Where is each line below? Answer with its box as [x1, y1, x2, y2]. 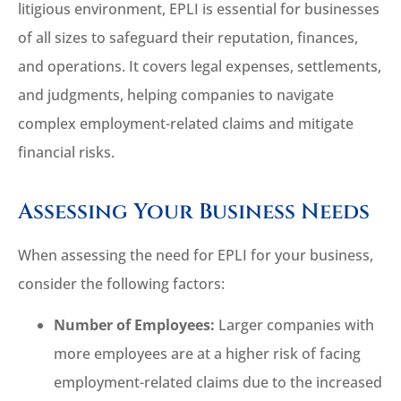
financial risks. [18, 141, 115, 162]
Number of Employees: [54, 315, 215, 336]
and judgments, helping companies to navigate [18, 84, 334, 105]
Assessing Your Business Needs [18, 197, 370, 226]
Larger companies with [215, 315, 374, 336]
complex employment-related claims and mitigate [18, 113, 354, 133]
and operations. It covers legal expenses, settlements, [18, 55, 381, 76]
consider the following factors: [18, 273, 225, 294]
